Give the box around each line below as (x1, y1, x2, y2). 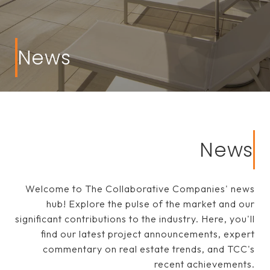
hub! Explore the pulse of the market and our (46, 198, 255, 210)
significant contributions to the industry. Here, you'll (15, 213, 255, 225)
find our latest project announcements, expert (41, 228, 255, 240)
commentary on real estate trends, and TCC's (43, 243, 255, 255)
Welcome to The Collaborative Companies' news (25, 183, 255, 195)
